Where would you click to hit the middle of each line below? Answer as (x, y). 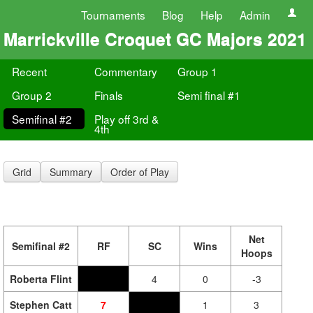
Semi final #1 (209, 95)
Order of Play (140, 172)
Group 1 (197, 71)
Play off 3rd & (127, 119)
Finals (109, 95)
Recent (29, 71)
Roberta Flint (41, 279)
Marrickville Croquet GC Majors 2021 (155, 38)
